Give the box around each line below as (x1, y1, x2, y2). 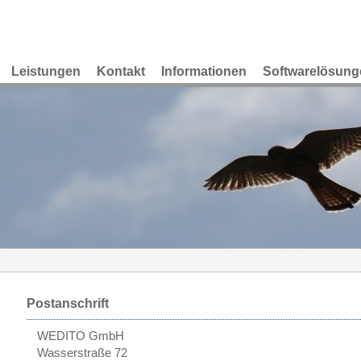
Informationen (161, 64, 247, 78)
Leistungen (11, 64, 81, 78)
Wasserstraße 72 (37, 346, 127, 359)
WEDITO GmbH (37, 330, 124, 342)
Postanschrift (27, 297, 109, 310)
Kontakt (97, 64, 145, 78)
